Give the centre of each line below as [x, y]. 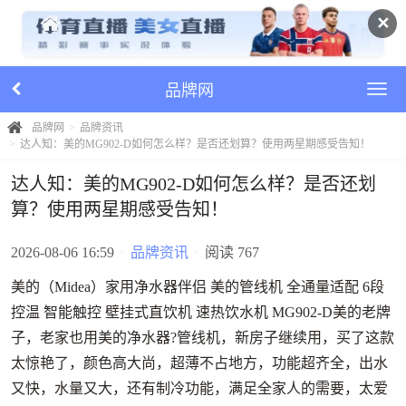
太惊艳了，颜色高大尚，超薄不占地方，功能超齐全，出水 [199, 362]
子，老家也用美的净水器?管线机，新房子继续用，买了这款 [203, 337]
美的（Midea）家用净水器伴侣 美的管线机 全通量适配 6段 [198, 286]
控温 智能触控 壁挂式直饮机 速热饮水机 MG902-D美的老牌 [201, 312]
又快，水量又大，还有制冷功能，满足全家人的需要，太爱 [199, 388]
